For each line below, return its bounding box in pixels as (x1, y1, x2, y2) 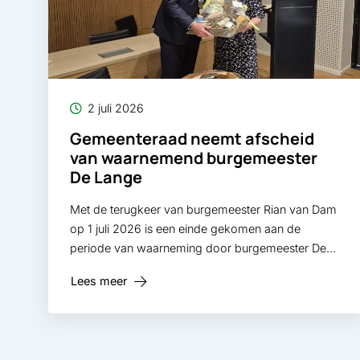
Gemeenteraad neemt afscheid (69, 128, 314, 150)
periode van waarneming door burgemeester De (69, 241, 326, 256)
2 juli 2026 (87, 101, 144, 116)
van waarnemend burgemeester (69, 147, 317, 170)
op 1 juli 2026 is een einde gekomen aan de (69, 222, 301, 236)
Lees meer (70, 274, 127, 288)
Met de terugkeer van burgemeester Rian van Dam (69, 202, 337, 217)
